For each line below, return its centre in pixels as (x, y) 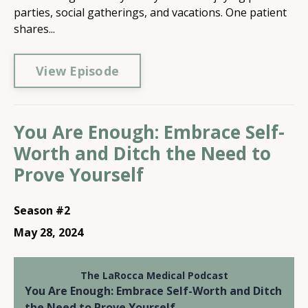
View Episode (77, 70)
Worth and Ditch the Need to (142, 153)
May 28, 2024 (48, 232)
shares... (34, 29)
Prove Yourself (79, 175)
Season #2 (42, 210)
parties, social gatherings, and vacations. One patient (150, 12)
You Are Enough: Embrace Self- (149, 132)
